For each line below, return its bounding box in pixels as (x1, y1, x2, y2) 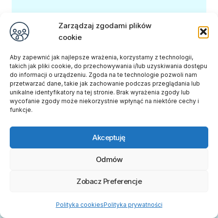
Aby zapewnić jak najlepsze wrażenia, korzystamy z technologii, (10, 54, 193, 61)
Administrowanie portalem (12, 206, 106, 216)
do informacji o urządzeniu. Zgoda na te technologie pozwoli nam (10, 71, 197, 78)
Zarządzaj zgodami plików (58, 21, 151, 30)
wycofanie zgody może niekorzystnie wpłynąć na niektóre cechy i (10, 97, 199, 105)
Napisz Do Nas (80, 127, 138, 138)
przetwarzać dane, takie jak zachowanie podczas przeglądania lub (10, 80, 200, 87)
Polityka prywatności (103, 201, 163, 208)
